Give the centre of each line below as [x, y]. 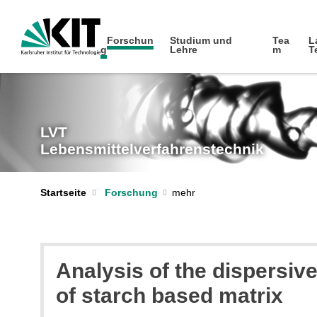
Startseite [63, 192]
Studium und [201, 40]
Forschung [131, 192]
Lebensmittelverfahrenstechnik [152, 149]
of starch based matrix [169, 296]
